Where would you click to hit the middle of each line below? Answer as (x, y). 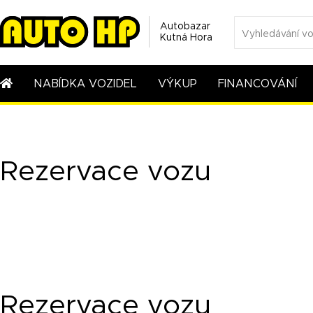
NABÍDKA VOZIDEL (85, 83)
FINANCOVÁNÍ (257, 83)
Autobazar (185, 27)
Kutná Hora (186, 38)
